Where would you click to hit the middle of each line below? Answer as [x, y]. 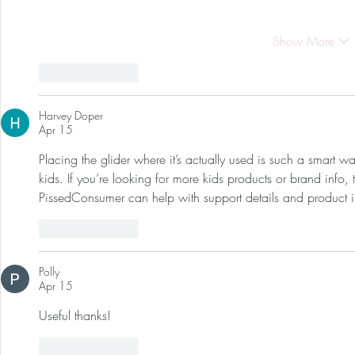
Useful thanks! [75, 315]
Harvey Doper [71, 115]
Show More [303, 41]
